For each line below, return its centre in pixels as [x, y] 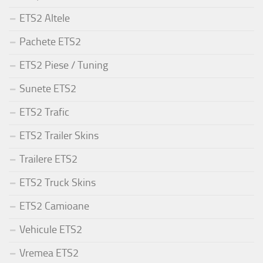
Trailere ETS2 [48, 159]
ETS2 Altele [45, 18]
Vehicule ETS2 [51, 230]
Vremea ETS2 [49, 253]
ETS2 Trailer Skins [59, 136]
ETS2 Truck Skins [58, 183]
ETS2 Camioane [54, 206]
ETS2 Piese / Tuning [64, 65]
